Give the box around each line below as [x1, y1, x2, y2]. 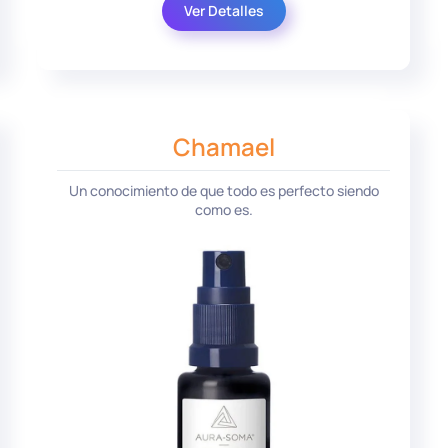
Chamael [172, 129, 275, 163]
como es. [194, 200, 253, 220]
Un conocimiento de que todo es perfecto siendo [68, 181, 379, 201]
